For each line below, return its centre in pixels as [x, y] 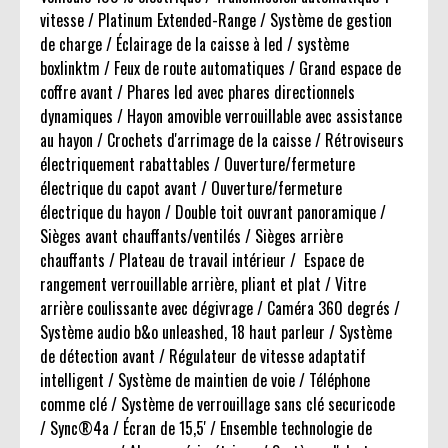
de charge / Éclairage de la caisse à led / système [194, 44]
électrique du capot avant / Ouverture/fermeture [191, 188]
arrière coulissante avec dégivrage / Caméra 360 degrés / [220, 308]
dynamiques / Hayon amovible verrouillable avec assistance [221, 116]
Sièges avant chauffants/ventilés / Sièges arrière [191, 236]
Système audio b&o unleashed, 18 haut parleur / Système [216, 332]
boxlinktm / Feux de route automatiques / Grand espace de [220, 68]
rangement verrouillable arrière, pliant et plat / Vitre [203, 284]
